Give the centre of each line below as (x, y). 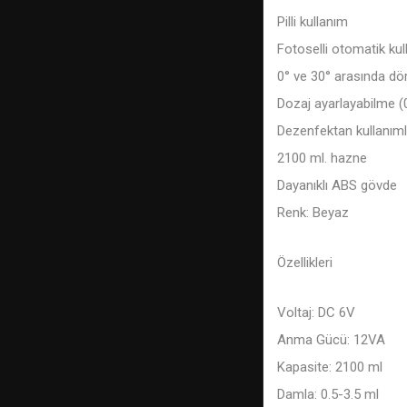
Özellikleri (305, 262)
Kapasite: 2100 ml (330, 367)
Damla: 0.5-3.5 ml (328, 394)
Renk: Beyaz (313, 212)
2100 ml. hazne (322, 158)
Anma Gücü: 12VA (331, 339)
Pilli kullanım (313, 21)
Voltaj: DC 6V (316, 312)
